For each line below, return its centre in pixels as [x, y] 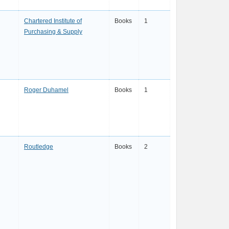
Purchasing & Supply [53, 32]
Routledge [39, 147]
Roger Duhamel [46, 90]
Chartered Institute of [53, 21]
